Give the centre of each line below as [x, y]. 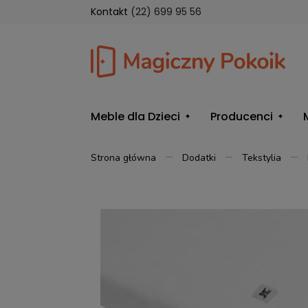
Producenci [242, 116]
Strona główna [123, 157]
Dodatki [199, 157]
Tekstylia [262, 157]
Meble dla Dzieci [135, 116]
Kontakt [111, 12]
